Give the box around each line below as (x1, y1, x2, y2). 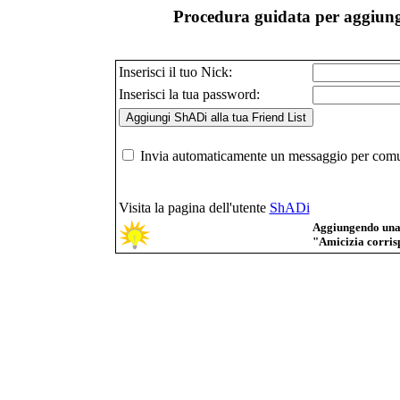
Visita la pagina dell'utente (118, 199, 270, 215)
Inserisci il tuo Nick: (118, 63, 232, 79)
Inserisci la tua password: (118, 86, 260, 102)
